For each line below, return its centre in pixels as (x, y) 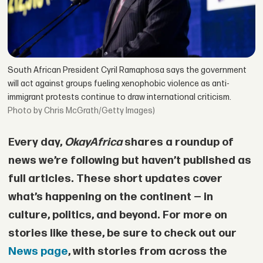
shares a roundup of (178, 143)
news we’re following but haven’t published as (129, 161)
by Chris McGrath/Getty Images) (95, 110)
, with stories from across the (147, 252)
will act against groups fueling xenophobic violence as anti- (119, 83)
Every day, (36, 143)
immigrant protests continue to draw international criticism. (120, 97)
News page (38, 252)
